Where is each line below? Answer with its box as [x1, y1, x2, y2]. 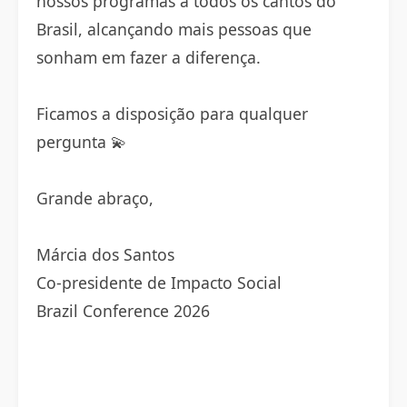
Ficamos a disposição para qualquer [36, 103, 308, 124]
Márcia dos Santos [36, 243, 174, 265]
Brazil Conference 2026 [36, 300, 210, 322]
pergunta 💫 [36, 131, 127, 153]
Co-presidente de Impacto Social [36, 272, 282, 293]
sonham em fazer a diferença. [36, 46, 261, 68]
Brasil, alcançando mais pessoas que [36, 18, 312, 40]
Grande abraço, [36, 187, 154, 209]
